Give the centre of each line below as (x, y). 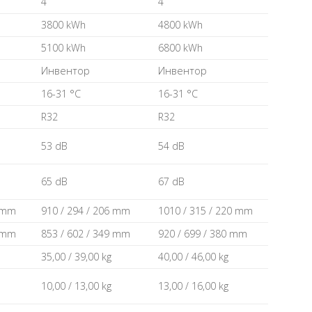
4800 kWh (180, 25)
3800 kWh (63, 25)
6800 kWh (180, 48)
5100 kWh (63, 48)
